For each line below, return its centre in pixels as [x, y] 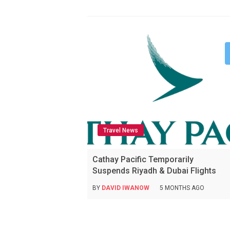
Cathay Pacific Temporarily [143, 159]
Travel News [121, 130]
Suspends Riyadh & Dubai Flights [155, 170]
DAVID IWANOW [126, 188]
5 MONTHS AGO [182, 188]
